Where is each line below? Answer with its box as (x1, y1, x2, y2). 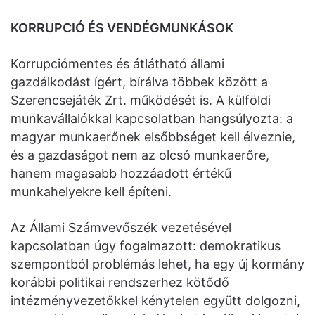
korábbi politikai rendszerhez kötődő (11, 274, 229, 290)
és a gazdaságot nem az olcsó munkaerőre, (11, 147, 269, 162)
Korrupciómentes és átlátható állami (11, 56, 224, 71)
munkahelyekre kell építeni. (11, 184, 172, 199)
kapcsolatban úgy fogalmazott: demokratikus (11, 238, 281, 253)
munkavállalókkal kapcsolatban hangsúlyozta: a (11, 110, 293, 126)
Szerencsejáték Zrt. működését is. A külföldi (11, 92, 271, 108)
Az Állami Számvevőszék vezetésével (11, 219, 231, 235)
